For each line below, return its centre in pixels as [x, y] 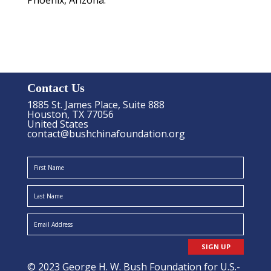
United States [57, 124]
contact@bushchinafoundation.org [106, 133]
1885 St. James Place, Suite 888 [96, 104]
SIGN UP [216, 246]
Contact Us [56, 87]
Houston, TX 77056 [70, 114]
